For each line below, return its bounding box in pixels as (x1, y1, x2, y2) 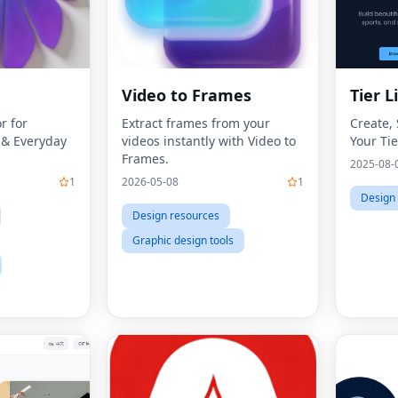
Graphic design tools (132, 233, 234, 248)
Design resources (132, 208, 219, 223)
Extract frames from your (122, 115, 270, 131)
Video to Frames (122, 84, 251, 106)
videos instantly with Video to (122, 132, 296, 149)
